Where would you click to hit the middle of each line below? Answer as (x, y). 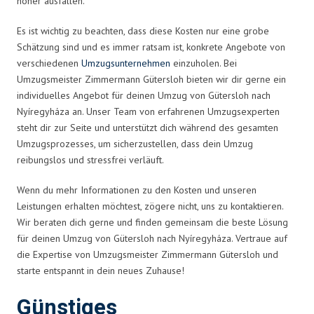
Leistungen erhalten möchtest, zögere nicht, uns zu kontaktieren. (150, 206)
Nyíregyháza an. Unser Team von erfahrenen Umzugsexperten (148, 111)
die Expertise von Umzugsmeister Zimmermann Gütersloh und (148, 254)
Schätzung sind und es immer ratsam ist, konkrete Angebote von (151, 47)
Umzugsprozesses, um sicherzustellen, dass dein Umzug (135, 143)
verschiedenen (49, 63)
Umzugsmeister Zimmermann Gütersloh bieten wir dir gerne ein (151, 79)
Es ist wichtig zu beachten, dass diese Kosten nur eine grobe (143, 30)
